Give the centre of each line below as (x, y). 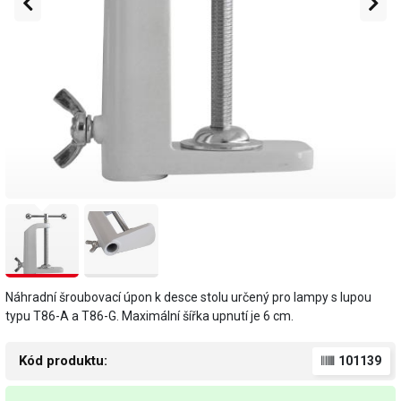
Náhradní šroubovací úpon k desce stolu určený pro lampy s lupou (188, 298)
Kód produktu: (63, 361)
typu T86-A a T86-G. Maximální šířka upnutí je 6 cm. (149, 316)
